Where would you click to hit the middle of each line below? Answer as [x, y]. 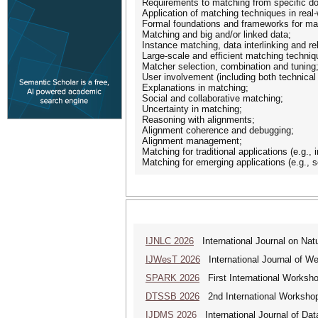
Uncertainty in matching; [192, 109]
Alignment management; [192, 141]
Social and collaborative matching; [213, 98]
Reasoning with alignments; [198, 120]
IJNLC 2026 [170, 241]
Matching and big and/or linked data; [216, 34]
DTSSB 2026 [172, 296]
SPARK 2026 [172, 278]
